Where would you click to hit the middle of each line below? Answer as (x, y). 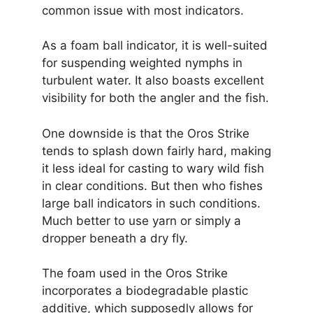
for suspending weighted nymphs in (142, 63)
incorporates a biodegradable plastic (145, 290)
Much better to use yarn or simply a (141, 220)
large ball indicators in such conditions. (151, 203)
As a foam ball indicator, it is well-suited (155, 46)
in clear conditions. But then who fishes (152, 185)
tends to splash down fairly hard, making (156, 151)
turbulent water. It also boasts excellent (153, 81)
